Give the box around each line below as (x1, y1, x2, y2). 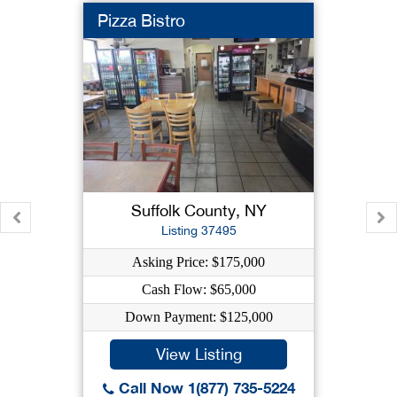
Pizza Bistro (97, 11, 185, 30)
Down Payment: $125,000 (124, 309, 273, 324)
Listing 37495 (160, 223, 237, 237)
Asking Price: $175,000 (132, 254, 265, 269)
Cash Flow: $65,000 (141, 282, 256, 297)
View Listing (155, 345, 242, 363)
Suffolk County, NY (130, 201, 267, 220)
